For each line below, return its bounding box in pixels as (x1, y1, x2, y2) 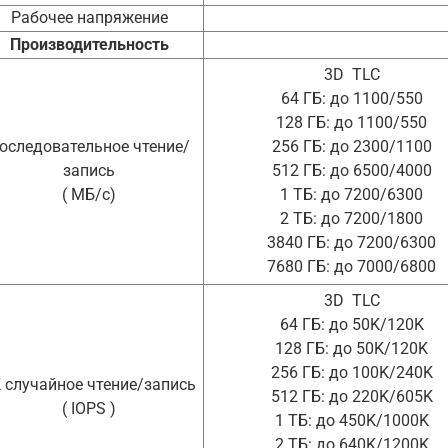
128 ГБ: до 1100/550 (276, 113, 427, 133)
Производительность (9, 35, 169, 55)
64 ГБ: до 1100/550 (280, 89, 423, 109)
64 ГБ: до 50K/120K (279, 315, 424, 335)
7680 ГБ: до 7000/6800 (267, 257, 436, 277)
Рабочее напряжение (10, 8, 168, 28)
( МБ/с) (62, 185, 116, 205)
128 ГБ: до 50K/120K (275, 339, 428, 359)
